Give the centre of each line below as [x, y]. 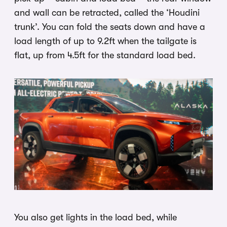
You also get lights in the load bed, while [96, 218]
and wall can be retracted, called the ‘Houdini [107, 12]
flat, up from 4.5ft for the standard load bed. [105, 55]
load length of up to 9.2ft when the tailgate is [105, 41]
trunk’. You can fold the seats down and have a [110, 27]
